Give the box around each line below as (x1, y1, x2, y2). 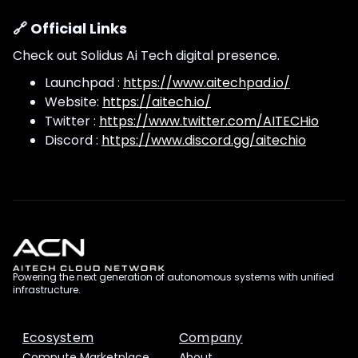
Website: (45, 93, 102, 112)
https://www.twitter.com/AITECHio (99, 112, 319, 131)
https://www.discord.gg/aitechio (101, 131, 306, 150)
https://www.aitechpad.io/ (123, 74, 290, 93)
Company (179, 328, 243, 348)
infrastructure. (13, 283, 81, 297)
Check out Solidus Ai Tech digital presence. (13, 46, 280, 66)
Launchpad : (45, 74, 123, 93)
